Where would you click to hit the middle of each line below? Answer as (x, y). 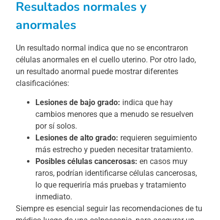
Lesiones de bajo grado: (78, 102)
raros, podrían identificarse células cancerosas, (116, 173)
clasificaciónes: (43, 83)
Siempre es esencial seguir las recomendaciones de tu (109, 208)
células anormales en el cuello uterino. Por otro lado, (106, 60)
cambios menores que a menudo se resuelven (115, 114)
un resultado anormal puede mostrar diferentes (97, 72)
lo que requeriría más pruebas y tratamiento (111, 185)
